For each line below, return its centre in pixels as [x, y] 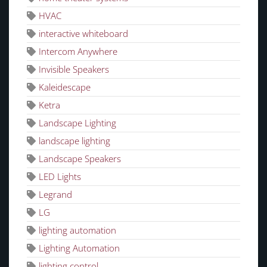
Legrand [55, 195]
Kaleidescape [65, 87]
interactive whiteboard [83, 34]
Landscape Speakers [80, 159]
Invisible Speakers [74, 69]
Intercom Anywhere [78, 52]
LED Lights [60, 177]
